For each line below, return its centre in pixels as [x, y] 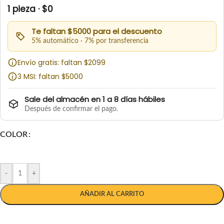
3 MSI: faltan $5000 [50, 77]
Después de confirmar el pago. [71, 109]
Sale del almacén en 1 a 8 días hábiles [95, 99]
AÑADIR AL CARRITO [112, 194]
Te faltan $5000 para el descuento [97, 31]
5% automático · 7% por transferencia [90, 41]
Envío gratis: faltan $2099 [61, 63]
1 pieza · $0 [30, 9]
